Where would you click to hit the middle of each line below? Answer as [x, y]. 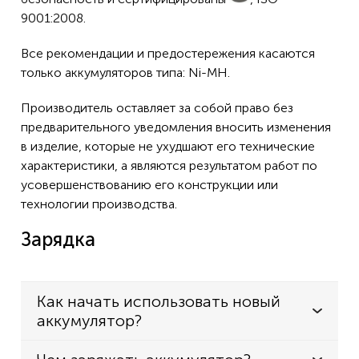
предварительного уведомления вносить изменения [176, 127]
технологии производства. [99, 204]
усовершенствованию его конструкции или [149, 185]
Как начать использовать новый [159, 301]
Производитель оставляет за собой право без [157, 108]
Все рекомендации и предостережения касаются [168, 53]
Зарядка [58, 239]
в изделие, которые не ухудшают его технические [168, 146]
